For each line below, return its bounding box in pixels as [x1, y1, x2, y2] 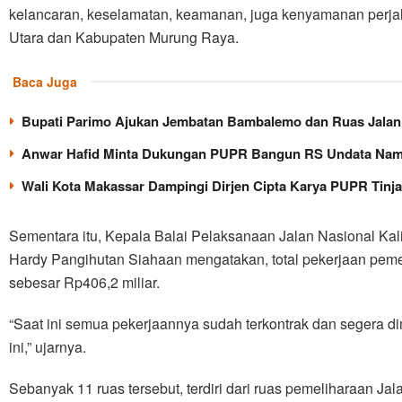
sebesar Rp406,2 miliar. [9, 271, 160, 293]
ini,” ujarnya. [9, 336, 86, 357]
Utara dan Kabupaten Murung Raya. [9, 26, 239, 48]
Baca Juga [13, 72, 77, 91]
